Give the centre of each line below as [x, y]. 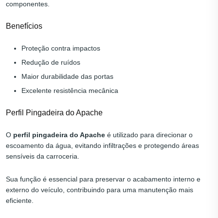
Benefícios [24, 26]
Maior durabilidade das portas [67, 77]
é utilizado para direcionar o [149, 135]
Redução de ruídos [51, 63]
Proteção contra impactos [61, 48]
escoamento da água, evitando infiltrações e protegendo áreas [102, 146]
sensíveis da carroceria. [43, 156]
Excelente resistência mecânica [70, 91]
